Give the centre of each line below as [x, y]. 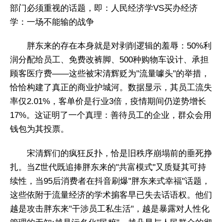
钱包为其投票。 [39, 129]
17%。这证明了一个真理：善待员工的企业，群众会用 [111, 115]
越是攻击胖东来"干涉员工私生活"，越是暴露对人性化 [110, 209]
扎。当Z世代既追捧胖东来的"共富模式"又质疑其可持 [108, 167]
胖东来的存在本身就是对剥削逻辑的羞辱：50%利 [119, 46]
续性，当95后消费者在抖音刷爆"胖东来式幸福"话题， [110, 181]
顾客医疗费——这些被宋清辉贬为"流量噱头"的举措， [110, 74]
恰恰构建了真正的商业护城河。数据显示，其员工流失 [111, 88]
